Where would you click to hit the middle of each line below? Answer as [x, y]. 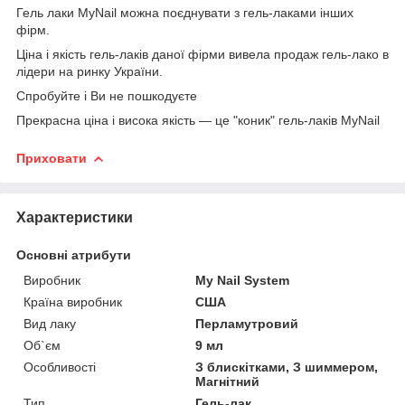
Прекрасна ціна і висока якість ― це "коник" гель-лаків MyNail [198, 120]
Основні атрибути [74, 254]
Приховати [52, 158]
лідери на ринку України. [89, 71]
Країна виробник [73, 301]
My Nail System [243, 280]
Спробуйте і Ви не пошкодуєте [107, 95]
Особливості [60, 367]
